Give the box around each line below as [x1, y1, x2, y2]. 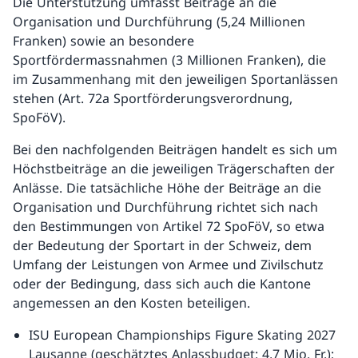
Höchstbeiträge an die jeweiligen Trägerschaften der [13, 160, 335, 177]
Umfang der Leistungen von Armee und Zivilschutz [13, 256, 324, 273]
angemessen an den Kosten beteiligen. [13, 294, 250, 312]
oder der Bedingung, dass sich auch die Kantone [13, 275, 311, 292]
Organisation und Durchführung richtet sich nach [13, 198, 318, 216]
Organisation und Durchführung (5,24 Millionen [13, 13, 305, 30]
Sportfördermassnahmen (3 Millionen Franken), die [13, 51, 326, 69]
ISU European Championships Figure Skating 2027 [29, 326, 336, 344]
